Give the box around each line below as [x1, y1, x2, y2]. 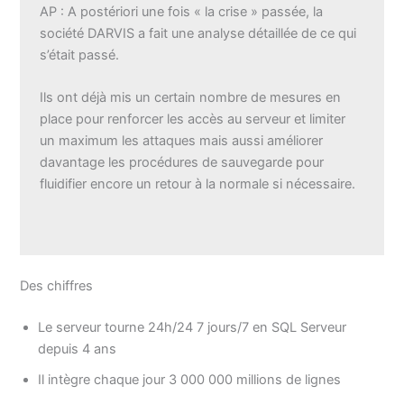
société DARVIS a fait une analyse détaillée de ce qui [40, 24, 357, 41]
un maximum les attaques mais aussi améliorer [40, 132, 324, 149]
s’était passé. [40, 46, 120, 63]
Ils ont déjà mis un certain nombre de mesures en [40, 88, 342, 106]
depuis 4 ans [38, 340, 117, 357]
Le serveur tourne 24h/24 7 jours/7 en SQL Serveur [38, 318, 347, 335]
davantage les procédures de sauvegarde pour [40, 153, 325, 170]
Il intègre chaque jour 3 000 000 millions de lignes [38, 371, 342, 388]
